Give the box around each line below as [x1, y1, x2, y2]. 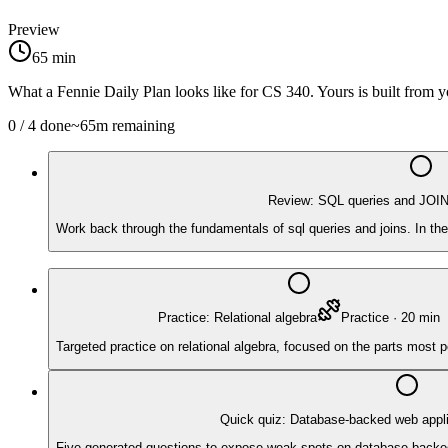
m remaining [96, 116, 175, 134]
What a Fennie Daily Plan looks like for [8, 82, 262, 100]
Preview [8, 20, 60, 38]
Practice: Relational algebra [158, 310, 317, 326]
